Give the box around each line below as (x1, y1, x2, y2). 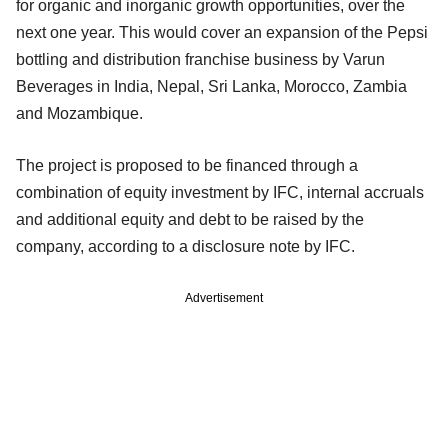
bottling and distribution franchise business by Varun (16, 50, 385, 68)
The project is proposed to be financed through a (16, 156, 358, 174)
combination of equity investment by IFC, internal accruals (16, 183, 424, 201)
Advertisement (185, 290, 263, 305)
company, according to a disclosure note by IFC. (16, 237, 355, 255)
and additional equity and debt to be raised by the (16, 210, 364, 228)
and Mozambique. (16, 104, 143, 122)
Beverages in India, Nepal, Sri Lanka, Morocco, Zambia (16, 77, 407, 95)
